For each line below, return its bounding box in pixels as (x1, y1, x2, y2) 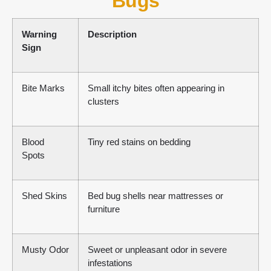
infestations (88, 257, 132, 268)
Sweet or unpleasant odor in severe (88, 244, 227, 255)
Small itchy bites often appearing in (88, 82, 224, 93)
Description (88, 28, 137, 39)
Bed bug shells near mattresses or (88, 190, 223, 201)
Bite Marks (22, 82, 65, 93)
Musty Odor (22, 244, 69, 255)
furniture (88, 203, 120, 214)
